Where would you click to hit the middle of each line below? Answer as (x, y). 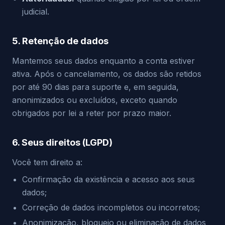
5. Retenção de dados (60, 41)
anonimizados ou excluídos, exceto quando (95, 100)
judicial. (36, 12)
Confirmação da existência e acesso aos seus (108, 179)
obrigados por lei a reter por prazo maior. (92, 113)
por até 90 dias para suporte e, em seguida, (95, 87)
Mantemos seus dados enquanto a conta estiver (103, 61)
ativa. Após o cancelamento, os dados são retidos (107, 74)
